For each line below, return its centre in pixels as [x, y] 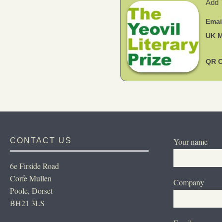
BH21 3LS [27, 203]
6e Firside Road [34, 166]
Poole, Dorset [31, 191]
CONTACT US [41, 140]
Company [189, 182]
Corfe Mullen [31, 178]
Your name [191, 141]
